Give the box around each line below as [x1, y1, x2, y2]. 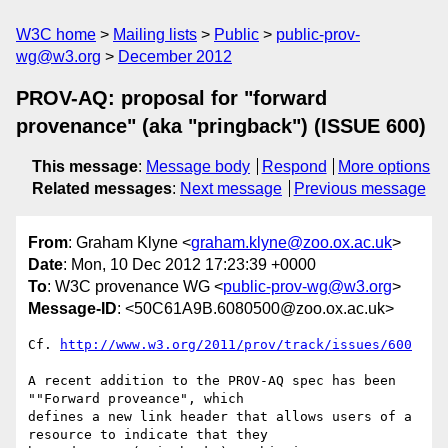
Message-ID [28, 300, 117, 318]
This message [32, 158, 138, 175]
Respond [261, 158, 327, 175]
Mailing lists [113, 26, 197, 43]
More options [338, 158, 431, 175]
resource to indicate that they [28, 427, 276, 443]
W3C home [16, 26, 96, 43]
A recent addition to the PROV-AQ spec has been [28, 373, 396, 389]
